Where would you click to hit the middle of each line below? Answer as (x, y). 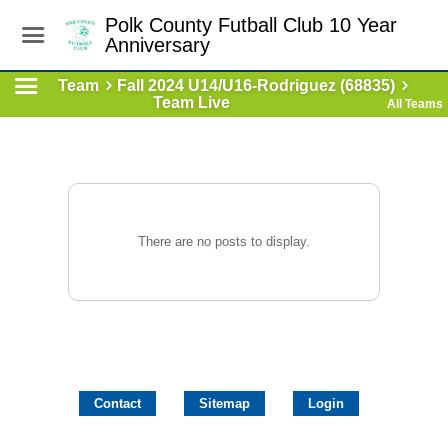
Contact (117, 403)
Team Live (191, 102)
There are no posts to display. (224, 241)
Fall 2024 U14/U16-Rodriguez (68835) (256, 85)
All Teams (415, 104)
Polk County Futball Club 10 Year (250, 25)
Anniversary (157, 45)
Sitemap (224, 403)
